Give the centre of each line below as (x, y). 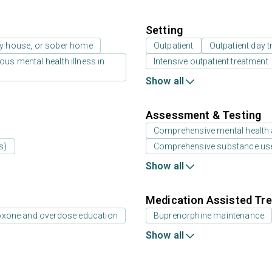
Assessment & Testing (204, 115)
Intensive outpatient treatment (211, 61)
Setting (165, 30)
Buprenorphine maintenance (209, 216)
